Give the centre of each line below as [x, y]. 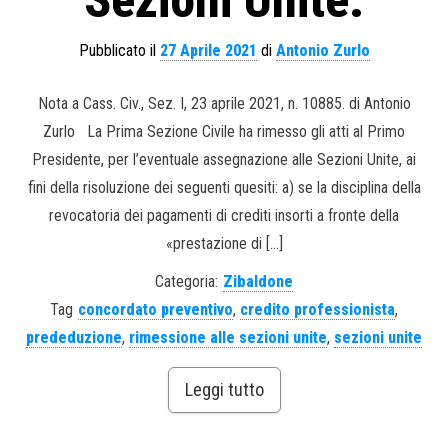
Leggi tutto [224, 390]
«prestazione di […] [224, 244]
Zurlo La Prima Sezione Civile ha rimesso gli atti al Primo [224, 132]
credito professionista [317, 310]
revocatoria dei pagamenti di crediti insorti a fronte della [224, 216]
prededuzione [74, 338]
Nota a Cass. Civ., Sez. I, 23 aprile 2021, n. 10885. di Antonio [224, 104]
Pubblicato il [119, 51]
